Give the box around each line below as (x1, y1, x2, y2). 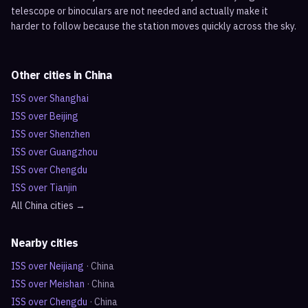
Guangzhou (49, 146, 98, 158)
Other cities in (11, 68, 85, 82)
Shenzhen (49, 128, 90, 140)
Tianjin (49, 181, 77, 194)
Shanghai (49, 92, 89, 104)
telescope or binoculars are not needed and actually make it (11, 5, 268, 17)
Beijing (49, 110, 78, 122)
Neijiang (49, 260, 84, 272)
